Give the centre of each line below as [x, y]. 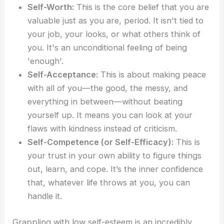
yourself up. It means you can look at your [110, 115]
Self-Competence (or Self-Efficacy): [101, 142]
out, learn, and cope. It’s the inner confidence [115, 169]
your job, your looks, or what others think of [114, 34]
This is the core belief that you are [142, 7]
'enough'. [46, 61]
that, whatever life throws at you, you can [109, 182]
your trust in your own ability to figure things [115, 155]
